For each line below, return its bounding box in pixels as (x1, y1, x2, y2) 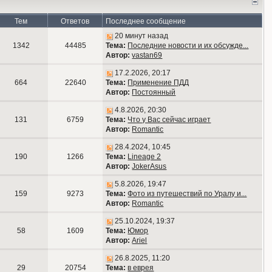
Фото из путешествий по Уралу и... (127, 189, 247, 198)
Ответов (61, 17, 90, 25)
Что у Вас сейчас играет (127, 115, 211, 124)
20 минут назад (115, 32, 169, 40)
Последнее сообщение (106, 17, 186, 25)
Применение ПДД (127, 78, 189, 87)
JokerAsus (132, 162, 167, 171)
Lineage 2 (127, 152, 161, 161)
